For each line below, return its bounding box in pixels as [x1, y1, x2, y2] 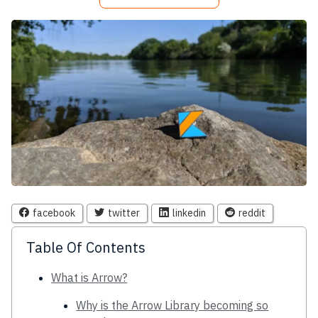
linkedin [172, 207, 206, 219]
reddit [238, 207, 265, 219]
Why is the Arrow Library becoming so [76, 298, 269, 312]
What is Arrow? [51, 270, 128, 285]
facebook [33, 207, 75, 219]
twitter [108, 207, 140, 219]
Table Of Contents [26, 238, 146, 257]
